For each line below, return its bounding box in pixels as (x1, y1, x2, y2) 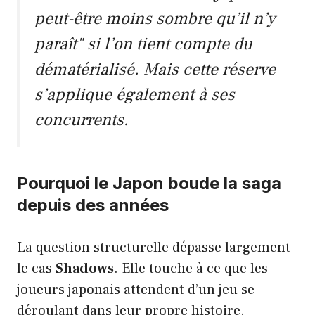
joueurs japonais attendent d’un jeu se (17, 280, 255, 299)
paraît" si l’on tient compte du (34, 32, 252, 55)
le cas (17, 259, 56, 278)
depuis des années (17, 194, 169, 215)
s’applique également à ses (34, 83, 235, 105)
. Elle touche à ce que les (114, 259, 268, 278)
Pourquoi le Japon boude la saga (17, 172, 281, 193)
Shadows (56, 259, 114, 278)
